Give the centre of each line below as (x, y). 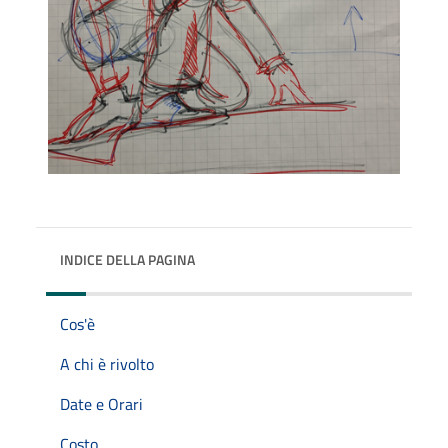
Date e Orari (101, 403)
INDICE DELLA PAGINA (127, 259)
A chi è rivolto (107, 363)
